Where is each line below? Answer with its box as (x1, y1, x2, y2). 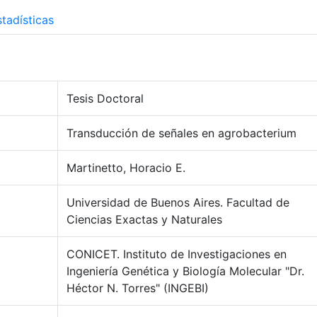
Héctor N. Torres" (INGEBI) (67, 281, 209, 295)
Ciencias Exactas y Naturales (67, 212, 222, 226)
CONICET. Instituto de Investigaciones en (67, 247, 287, 261)
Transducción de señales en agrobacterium (67, 126, 296, 140)
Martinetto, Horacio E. (67, 161, 185, 175)
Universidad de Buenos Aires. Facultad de (67, 195, 289, 209)
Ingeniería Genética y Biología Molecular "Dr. (67, 264, 304, 278)
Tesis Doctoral (67, 91, 144, 105)
